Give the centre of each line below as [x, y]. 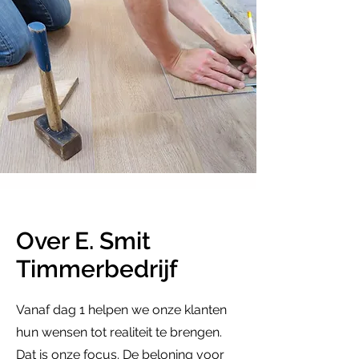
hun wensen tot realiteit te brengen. [119, 332]
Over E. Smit [83, 241]
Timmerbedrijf [97, 269]
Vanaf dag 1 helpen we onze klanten [121, 310]
